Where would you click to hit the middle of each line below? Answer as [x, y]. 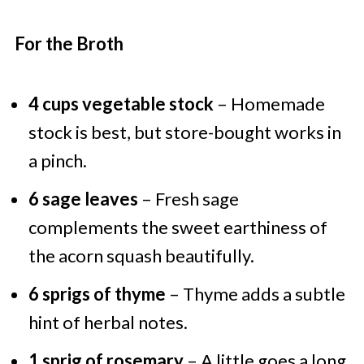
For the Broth [69, 44]
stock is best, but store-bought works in [184, 132]
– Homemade [269, 104]
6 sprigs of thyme [97, 294]
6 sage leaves [83, 199]
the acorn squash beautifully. [141, 256]
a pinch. [57, 161]
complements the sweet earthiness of [178, 227]
